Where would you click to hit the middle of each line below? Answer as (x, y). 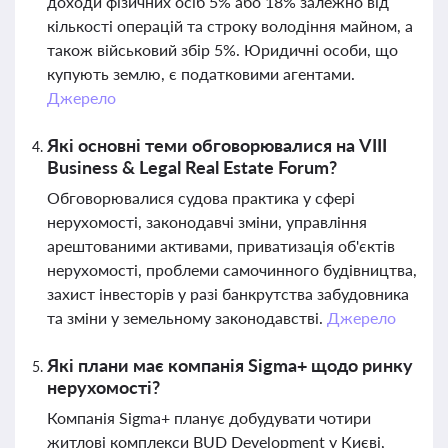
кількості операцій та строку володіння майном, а (230, 25)
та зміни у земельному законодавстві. (187, 317)
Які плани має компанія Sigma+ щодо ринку (230, 365)
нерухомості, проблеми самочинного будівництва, (232, 269)
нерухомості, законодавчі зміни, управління (207, 221)
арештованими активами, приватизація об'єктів (221, 245)
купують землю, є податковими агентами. (201, 73)
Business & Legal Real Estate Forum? (192, 167)
